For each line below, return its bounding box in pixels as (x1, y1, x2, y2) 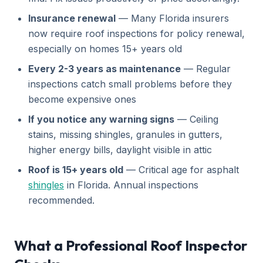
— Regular (181, 63, 231, 75)
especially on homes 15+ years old (28, 43, 182, 55)
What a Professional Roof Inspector (14, 237, 247, 254)
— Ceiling (174, 113, 218, 125)
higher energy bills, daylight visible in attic (28, 144, 212, 156)
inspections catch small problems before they (28, 78, 232, 90)
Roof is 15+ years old (28, 164, 123, 176)
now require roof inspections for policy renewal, (28, 28, 245, 39)
